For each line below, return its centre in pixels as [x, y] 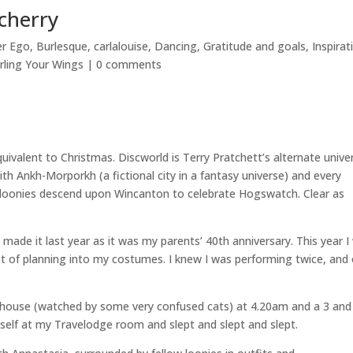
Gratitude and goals [255, 46]
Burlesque [62, 46]
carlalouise [121, 46]
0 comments [129, 64]
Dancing [176, 46]
